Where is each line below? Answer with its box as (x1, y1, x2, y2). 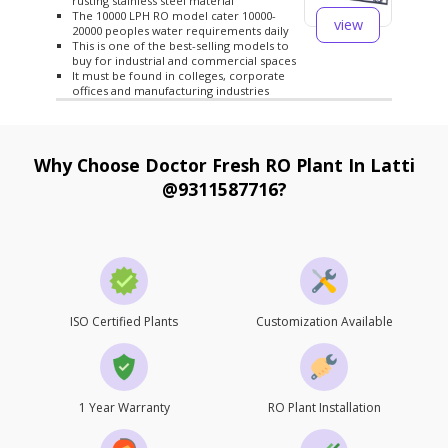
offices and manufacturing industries (72, 83, 269, 98)
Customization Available (255, 313, 393, 330)
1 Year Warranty (78, 399, 170, 416)
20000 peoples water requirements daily (72, 23, 289, 38)
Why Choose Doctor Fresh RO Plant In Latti (33, 153, 415, 177)
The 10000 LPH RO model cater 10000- (72, 8, 276, 23)
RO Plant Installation (267, 399, 381, 416)
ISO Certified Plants (70, 313, 178, 330)
